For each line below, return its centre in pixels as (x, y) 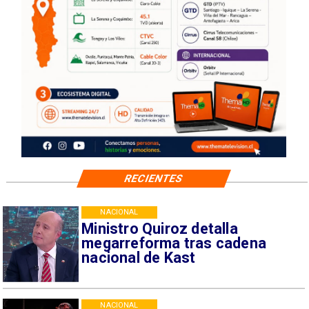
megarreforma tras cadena (174, 243)
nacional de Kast (139, 258)
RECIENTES (154, 179)
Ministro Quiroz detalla (160, 229)
